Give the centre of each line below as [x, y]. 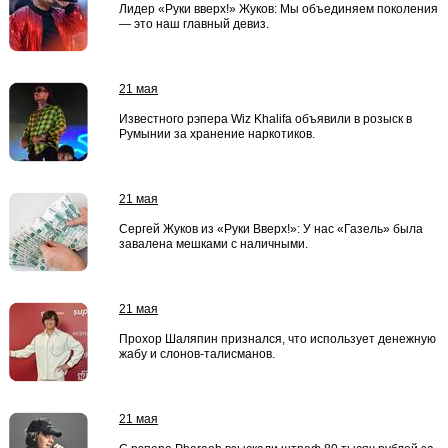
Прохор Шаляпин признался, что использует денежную [277, 339]
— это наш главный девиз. [194, 24]
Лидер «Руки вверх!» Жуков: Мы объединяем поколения [278, 9]
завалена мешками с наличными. [213, 244]
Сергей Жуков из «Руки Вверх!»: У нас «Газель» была [271, 229]
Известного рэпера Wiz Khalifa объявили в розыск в [265, 119]
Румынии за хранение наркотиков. [217, 134]
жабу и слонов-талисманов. [197, 354]
